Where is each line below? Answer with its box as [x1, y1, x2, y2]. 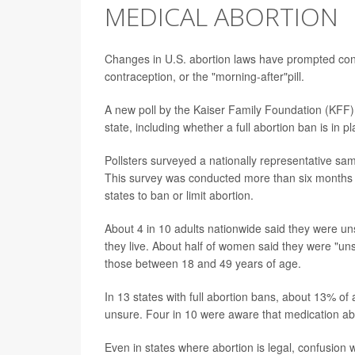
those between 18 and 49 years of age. [105, 254, 301, 271]
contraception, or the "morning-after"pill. [105, 67, 304, 84]
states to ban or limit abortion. [105, 186, 254, 203]
